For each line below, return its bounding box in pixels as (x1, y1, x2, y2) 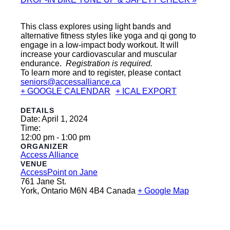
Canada (106, 186, 136, 195)
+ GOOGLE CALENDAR (21, 87, 110, 95)
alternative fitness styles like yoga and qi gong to (21, 31, 196, 40)
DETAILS (21, 106, 54, 114)
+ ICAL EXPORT (116, 87, 177, 95)
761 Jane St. (21, 177, 66, 186)
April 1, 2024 (42, 114, 88, 123)
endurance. (21, 59, 66, 68)
